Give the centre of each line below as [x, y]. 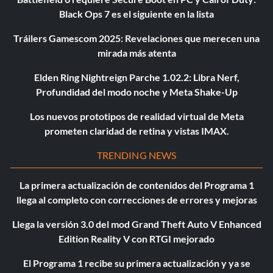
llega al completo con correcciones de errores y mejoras [136, 200]
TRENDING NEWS [136, 155]
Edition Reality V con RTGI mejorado [136, 239]
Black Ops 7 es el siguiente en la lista [136, 14]
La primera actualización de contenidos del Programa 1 [136, 185]
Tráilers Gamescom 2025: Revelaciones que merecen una [136, 38]
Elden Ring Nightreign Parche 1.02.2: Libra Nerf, [136, 77]
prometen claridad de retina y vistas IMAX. [136, 131]
